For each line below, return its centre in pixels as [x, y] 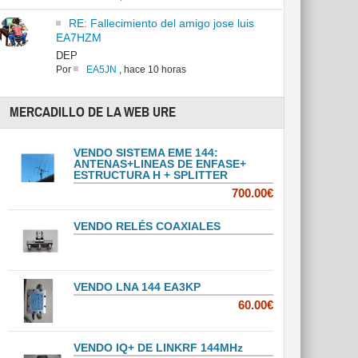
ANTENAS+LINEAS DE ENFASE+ [160, 164]
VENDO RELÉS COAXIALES [147, 227]
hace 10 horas [155, 70]
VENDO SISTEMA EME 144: [146, 153]
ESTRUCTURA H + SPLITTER [151, 175]
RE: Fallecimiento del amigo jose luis [161, 24]
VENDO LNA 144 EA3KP [137, 287]
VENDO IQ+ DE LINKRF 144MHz [159, 348]
